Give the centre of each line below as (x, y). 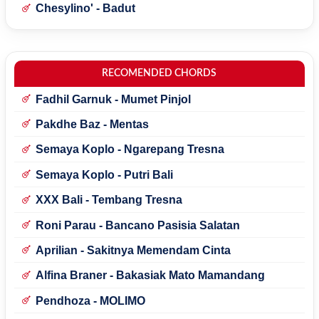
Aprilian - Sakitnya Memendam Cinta (133, 250)
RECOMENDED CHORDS (159, 73)
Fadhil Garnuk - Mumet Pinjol (113, 99)
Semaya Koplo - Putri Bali (104, 174)
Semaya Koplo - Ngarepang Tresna (130, 150)
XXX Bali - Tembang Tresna (109, 200)
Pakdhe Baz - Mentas (92, 124)
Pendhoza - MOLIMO (90, 300)
